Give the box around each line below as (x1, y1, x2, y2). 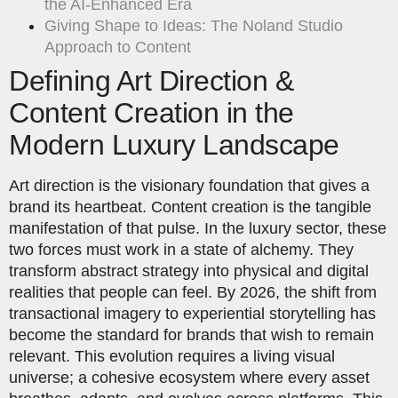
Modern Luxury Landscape (9, 129, 339, 162)
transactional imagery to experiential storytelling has (9, 305, 376, 323)
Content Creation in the (9, 97, 294, 130)
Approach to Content (44, 38, 191, 57)
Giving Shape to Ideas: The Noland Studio (44, 17, 343, 36)
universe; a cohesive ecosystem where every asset (9, 369, 370, 387)
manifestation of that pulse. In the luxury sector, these (9, 219, 386, 238)
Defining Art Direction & (9, 65, 293, 98)
